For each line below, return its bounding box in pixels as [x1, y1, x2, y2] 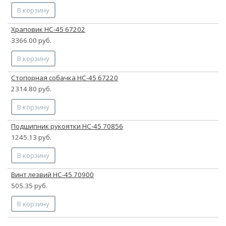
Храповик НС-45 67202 [11, 24, 85, 34]
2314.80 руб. [11, 84, 51, 93]
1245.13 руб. [11, 132, 51, 142]
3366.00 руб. [11, 35, 51, 45]
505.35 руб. [11, 181, 47, 190]
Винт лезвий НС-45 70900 [11, 169, 94, 179]
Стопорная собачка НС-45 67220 [11, 73, 118, 82]
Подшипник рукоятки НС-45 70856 [11, 121, 123, 131]
